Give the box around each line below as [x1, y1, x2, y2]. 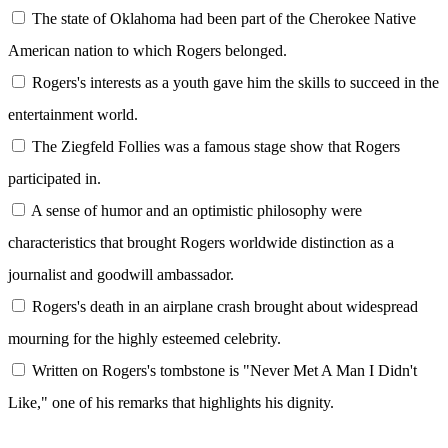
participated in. [8, 169, 101, 187]
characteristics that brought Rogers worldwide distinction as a [8, 233, 394, 251]
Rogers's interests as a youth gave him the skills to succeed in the [28, 73, 439, 91]
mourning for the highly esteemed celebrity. [8, 329, 281, 347]
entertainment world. [8, 105, 138, 123]
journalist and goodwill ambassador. [8, 265, 234, 283]
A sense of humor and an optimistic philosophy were [28, 201, 362, 219]
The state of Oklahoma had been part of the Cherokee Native [28, 9, 416, 27]
